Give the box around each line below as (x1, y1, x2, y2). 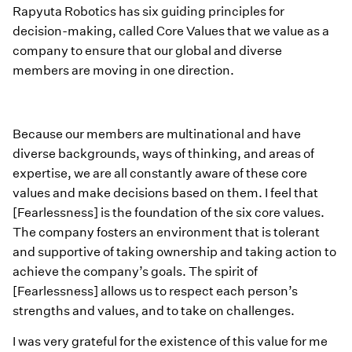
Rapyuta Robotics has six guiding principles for (13, 3, 284, 19)
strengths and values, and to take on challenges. (13, 302, 295, 318)
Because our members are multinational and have (13, 126, 301, 141)
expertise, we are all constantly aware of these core (13, 165, 307, 181)
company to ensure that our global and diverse (13, 42, 282, 58)
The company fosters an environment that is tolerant (13, 224, 320, 240)
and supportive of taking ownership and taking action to (13, 244, 336, 259)
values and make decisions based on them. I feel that (13, 185, 318, 200)
